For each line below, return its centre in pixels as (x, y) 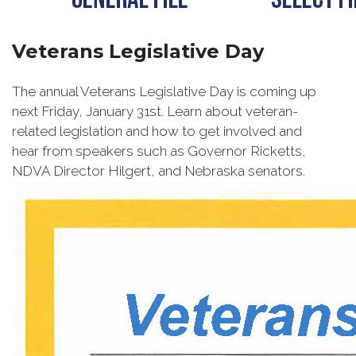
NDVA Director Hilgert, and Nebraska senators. (160, 171)
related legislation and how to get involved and (157, 132)
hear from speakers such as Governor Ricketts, (159, 151)
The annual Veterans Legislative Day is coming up (164, 92)
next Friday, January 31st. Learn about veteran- (155, 112)
